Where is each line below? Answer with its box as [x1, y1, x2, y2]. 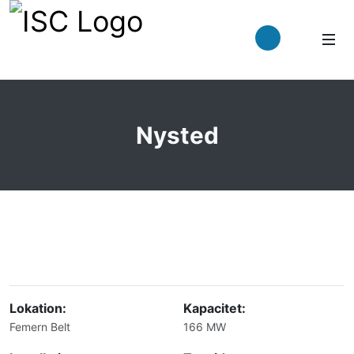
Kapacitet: [183, 300, 246, 316]
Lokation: [9, 300, 66, 316]
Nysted [135, 121, 219, 149]
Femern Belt [9, 320, 70, 333]
